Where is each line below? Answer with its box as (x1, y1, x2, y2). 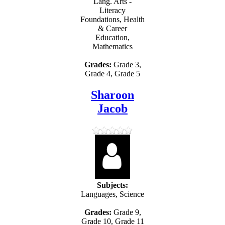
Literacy (99, 6, 126, 15)
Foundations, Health (80, 15, 145, 24)
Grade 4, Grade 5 (85, 69, 140, 78)
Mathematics (92, 42, 133, 51)
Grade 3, (111, 60, 141, 69)
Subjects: (97, 181, 128, 190)
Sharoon (91, 88, 134, 101)
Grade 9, (111, 208, 141, 217)
